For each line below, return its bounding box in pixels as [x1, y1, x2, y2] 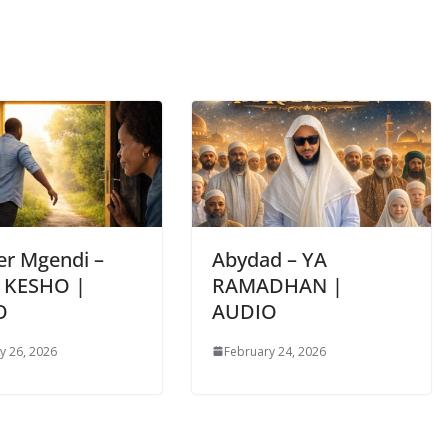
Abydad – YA [212, 245, 327, 273]
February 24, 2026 [224, 342, 326, 360]
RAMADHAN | [212, 271, 343, 299]
